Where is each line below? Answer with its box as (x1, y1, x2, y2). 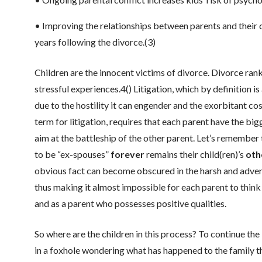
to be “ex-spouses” (34, 148, 111, 160)
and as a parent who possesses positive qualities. (34, 197, 226, 209)
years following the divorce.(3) (34, 36, 156, 47)
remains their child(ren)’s (144, 148, 246, 160)
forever (110, 148, 144, 160)
